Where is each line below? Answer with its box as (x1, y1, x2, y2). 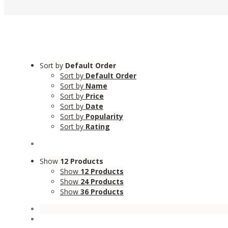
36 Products (80, 187, 124, 196)
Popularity (85, 111, 123, 121)
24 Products (80, 177, 124, 186)
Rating (85, 122, 110, 131)
